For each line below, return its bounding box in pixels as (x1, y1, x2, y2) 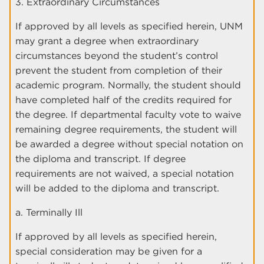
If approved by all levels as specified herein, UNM (15, 21, 243, 32)
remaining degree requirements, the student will (15, 124, 237, 136)
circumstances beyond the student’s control (15, 50, 218, 62)
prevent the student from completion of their (15, 65, 222, 77)
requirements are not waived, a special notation (15, 168, 234, 180)
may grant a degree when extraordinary (15, 35, 199, 47)
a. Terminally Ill (15, 207, 82, 219)
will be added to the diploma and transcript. (15, 183, 219, 194)
